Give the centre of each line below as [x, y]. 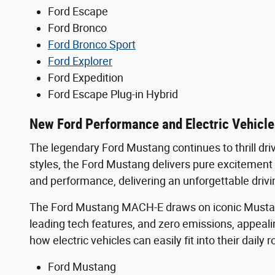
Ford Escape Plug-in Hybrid [113, 95]
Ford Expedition [86, 78]
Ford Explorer [80, 61]
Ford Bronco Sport [92, 45]
